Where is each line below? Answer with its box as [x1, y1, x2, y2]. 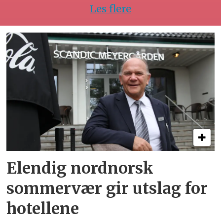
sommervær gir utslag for [6, 178, 208, 198]
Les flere [90, 2, 131, 15]
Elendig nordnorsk [6, 158, 154, 178]
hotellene [6, 198, 79, 219]
